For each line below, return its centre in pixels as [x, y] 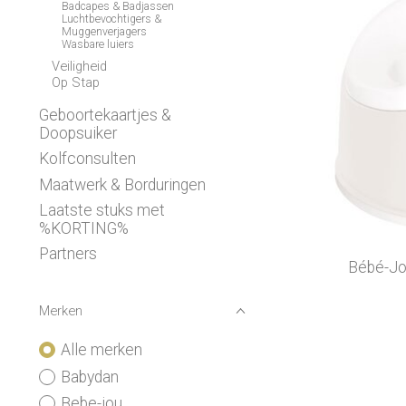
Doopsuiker [78, 134]
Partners [68, 254]
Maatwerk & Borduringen [122, 184]
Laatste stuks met [102, 210]
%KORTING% [84, 228]
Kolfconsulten [87, 159]
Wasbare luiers [98, 45]
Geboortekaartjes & [105, 116]
